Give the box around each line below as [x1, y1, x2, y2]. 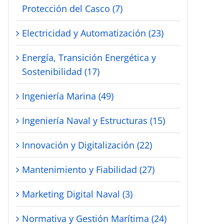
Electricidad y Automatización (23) [22, 26, 163, 39]
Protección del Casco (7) [22, 2, 122, 14]
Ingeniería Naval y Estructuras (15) [22, 114, 165, 126]
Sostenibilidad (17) [22, 65, 99, 77]
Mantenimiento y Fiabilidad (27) [22, 163, 154, 175]
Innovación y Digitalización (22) [22, 138, 152, 151]
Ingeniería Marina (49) [22, 89, 113, 102]
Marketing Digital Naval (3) [22, 187, 132, 200]
